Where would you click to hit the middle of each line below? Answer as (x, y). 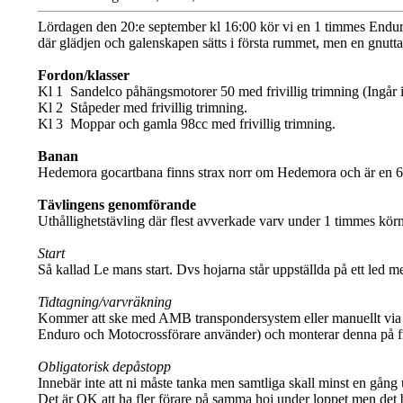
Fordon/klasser (83, 76)
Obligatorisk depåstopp (104, 367)
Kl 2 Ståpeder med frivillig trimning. (142, 108)
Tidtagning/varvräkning (104, 302)
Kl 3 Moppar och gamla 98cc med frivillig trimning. (186, 124)
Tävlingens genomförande (116, 205)
